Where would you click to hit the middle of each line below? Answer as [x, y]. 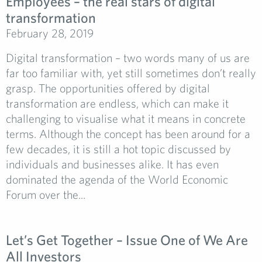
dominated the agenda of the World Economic [117, 179]
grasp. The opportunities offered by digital [108, 88]
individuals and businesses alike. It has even [112, 164]
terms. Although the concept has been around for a [128, 134]
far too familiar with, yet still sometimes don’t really [131, 73]
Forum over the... [46, 194]
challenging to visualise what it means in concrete [126, 118]
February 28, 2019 [50, 33]
